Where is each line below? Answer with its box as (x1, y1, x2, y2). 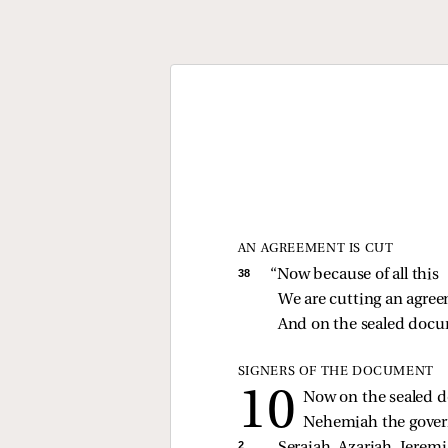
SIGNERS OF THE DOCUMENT (237, 364, 435, 378)
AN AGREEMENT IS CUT (237, 242, 394, 255)
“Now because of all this (270, 266, 439, 283)
